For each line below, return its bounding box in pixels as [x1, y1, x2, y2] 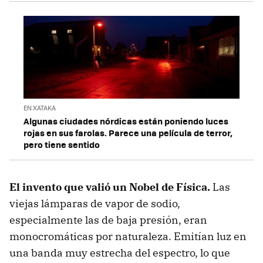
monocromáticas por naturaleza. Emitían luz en [9, 229, 247, 243]
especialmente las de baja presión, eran [9, 213, 207, 227]
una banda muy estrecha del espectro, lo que [9, 245, 230, 259]
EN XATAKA [23, 103, 56, 112]
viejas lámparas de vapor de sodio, [9, 196, 180, 210]
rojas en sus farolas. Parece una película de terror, [23, 126, 232, 139]
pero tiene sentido [23, 137, 100, 151]
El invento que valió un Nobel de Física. [9, 180, 210, 194]
